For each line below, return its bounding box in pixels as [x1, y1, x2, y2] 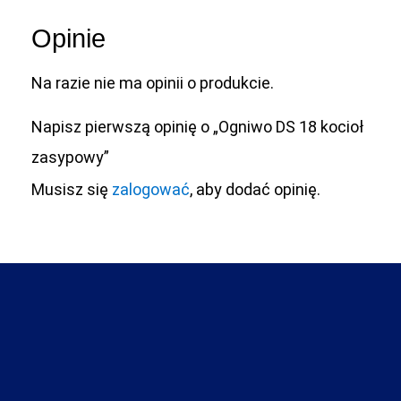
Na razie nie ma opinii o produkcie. [31, 73, 274, 93]
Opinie [31, 24, 106, 54]
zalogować [112, 179, 190, 199]
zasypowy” [31, 147, 109, 166]
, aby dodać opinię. [190, 179, 320, 199]
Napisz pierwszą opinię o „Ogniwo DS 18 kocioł [31, 116, 363, 136]
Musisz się [31, 179, 112, 199]
